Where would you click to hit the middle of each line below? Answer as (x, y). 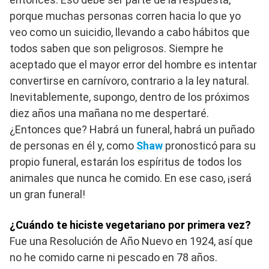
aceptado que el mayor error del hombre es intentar (133, 65)
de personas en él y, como (73, 146)
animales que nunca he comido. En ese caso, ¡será (131, 178)
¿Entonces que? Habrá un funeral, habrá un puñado (132, 130)
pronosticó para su (210, 146)
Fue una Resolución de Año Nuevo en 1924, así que (131, 241)
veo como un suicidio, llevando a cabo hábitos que (130, 32)
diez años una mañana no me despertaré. (109, 113)
